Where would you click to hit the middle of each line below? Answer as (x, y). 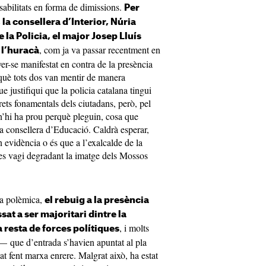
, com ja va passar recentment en (100, 50)
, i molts (134, 228)
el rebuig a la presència (97, 200)
